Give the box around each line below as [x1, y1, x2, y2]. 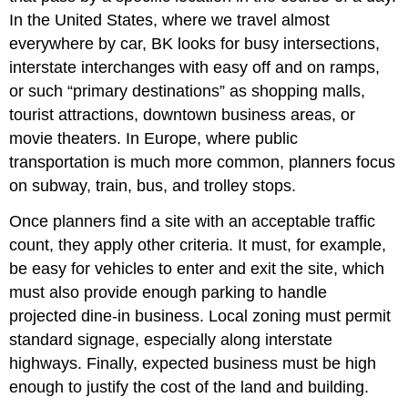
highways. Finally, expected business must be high [9, 353, 377, 372]
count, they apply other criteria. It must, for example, [9, 235, 387, 254]
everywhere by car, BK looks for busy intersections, [9, 34, 381, 53]
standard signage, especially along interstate [9, 330, 333, 349]
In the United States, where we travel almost [9, 10, 331, 29]
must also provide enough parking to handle [9, 282, 328, 301]
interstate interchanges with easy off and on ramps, [9, 57, 381, 76]
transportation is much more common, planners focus [9, 152, 396, 171]
